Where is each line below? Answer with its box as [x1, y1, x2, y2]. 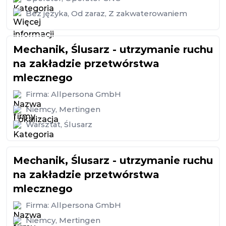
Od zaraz [71, 9, 105, 18]
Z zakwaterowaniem [108, 9, 187, 18]
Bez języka [26, 9, 68, 18]
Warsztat [26, 120, 61, 129]
